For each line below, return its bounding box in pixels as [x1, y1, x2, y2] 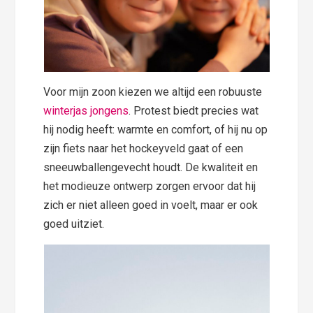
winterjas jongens [43, 104, 129, 118]
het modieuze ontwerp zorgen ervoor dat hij [43, 180, 256, 194]
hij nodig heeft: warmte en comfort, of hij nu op [43, 123, 268, 137]
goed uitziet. [43, 217, 105, 231]
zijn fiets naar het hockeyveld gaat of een [43, 142, 244, 156]
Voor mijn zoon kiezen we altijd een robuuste [43, 85, 263, 99]
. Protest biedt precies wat [129, 104, 259, 118]
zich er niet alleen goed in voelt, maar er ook [43, 198, 259, 212]
